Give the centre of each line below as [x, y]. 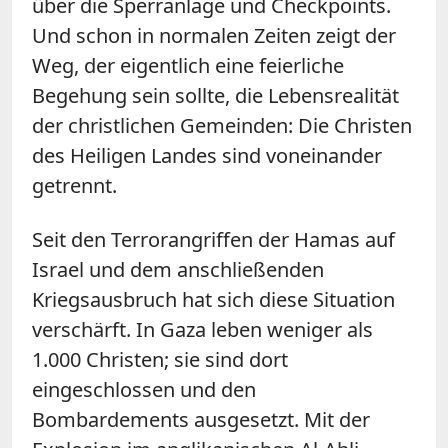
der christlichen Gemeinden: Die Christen [222, 125]
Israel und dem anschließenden [178, 269]
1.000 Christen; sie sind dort [160, 359]
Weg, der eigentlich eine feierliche [188, 65]
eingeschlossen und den [144, 389]
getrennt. [74, 185]
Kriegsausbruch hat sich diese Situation [213, 299]
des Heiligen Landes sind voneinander [207, 155]
